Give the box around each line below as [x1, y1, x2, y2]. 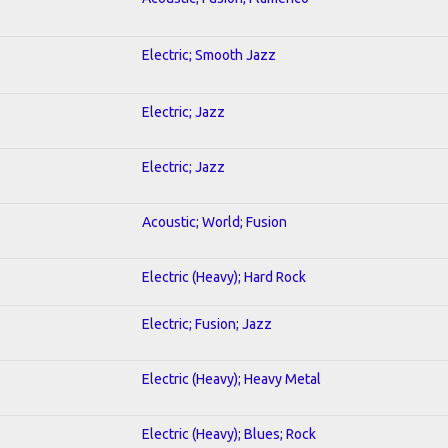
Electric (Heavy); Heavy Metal [142, 370, 321, 387]
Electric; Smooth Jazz [142, 46, 276, 63]
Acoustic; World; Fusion [142, 213, 287, 230]
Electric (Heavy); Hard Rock [142, 268, 306, 285]
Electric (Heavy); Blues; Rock [142, 425, 316, 442]
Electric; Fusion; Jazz [142, 315, 272, 332]
